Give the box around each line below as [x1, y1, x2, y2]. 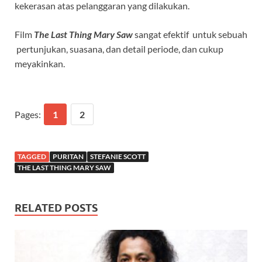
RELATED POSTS [15, 202, 98, 215]
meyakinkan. [15, 58, 65, 70]
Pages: [15, 109, 43, 120]
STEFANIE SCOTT [90, 152, 146, 161]
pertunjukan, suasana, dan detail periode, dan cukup [15, 43, 223, 55]
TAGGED [18, 152, 46, 161]
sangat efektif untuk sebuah [133, 29, 247, 40]
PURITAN [53, 152, 84, 161]
